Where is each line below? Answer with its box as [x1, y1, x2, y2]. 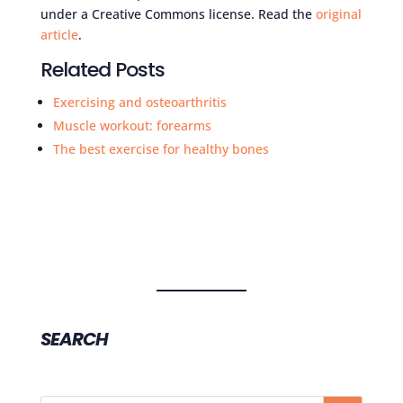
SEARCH [40, 326, 108, 352]
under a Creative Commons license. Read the [40, 4, 316, 22]
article [40, 25, 78, 43]
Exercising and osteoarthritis [52, 93, 227, 111]
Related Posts [40, 55, 165, 84]
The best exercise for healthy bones [52, 139, 269, 157]
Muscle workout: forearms [52, 116, 211, 134]
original [315, 4, 362, 22]
